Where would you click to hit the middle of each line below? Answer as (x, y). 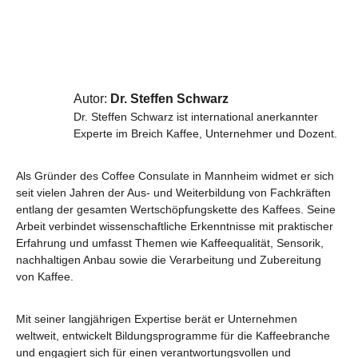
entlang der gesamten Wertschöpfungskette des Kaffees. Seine (176, 209)
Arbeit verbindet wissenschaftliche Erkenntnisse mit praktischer (175, 226)
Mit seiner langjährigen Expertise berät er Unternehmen (157, 319)
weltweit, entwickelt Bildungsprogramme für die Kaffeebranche (173, 336)
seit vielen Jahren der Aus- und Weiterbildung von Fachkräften (173, 193)
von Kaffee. (45, 276)
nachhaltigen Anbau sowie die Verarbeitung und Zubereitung (169, 260)
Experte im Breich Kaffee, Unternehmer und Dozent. (207, 133)
